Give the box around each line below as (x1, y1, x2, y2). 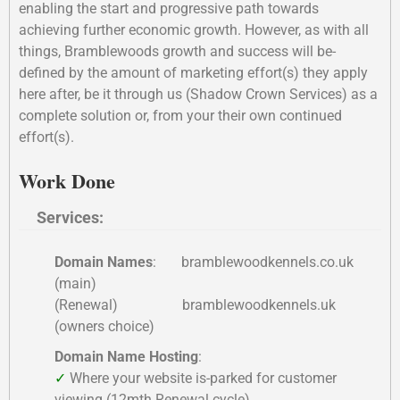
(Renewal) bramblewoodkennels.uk (54, 296, 336, 313)
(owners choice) (54, 318, 154, 335)
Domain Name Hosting (54, 348, 198, 365)
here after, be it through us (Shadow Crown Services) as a (19, 86, 378, 103)
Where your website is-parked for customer (66, 370, 337, 387)
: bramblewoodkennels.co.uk (153, 254, 354, 271)
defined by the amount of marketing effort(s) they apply (19, 64, 368, 81)
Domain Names (54, 254, 153, 271)
